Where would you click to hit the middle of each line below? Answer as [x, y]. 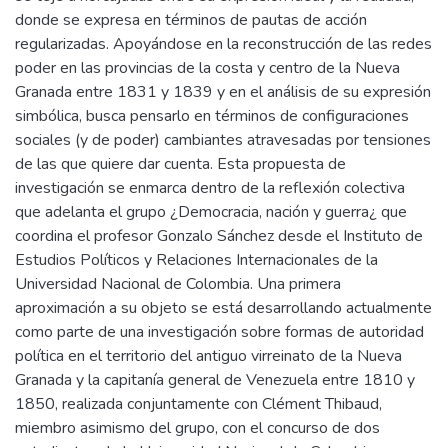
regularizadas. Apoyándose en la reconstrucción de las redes [223, 43]
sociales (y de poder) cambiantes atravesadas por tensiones [223, 139]
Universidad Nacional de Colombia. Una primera [178, 283]
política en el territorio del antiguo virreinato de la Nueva [208, 355]
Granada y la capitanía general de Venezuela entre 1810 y [215, 379]
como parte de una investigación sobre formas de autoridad [219, 331]
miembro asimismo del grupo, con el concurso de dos [197, 427]
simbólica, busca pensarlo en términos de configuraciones [212, 115]
